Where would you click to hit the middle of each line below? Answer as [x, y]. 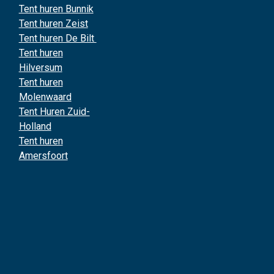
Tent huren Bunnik [56, 9]
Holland [35, 126]
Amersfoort [43, 156]
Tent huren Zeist [53, 24]
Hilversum [40, 68]
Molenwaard [45, 97]
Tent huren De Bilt [57, 38]
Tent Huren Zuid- [54, 112]
